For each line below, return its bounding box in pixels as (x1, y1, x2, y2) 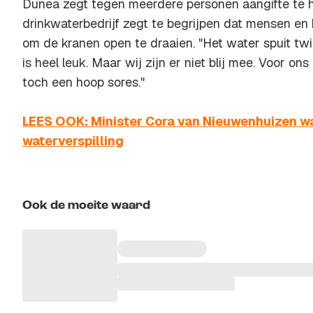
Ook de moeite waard (22, 199, 150, 212)
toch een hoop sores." (22, 74, 145, 90)
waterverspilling (22, 133, 124, 149)
